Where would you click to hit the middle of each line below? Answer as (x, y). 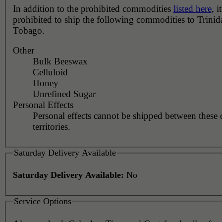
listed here (192, 8)
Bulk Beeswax (60, 61)
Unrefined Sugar (64, 94)
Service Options (42, 201)
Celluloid (50, 72)
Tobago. (28, 30)
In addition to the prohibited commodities (93, 8)
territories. (51, 126)
